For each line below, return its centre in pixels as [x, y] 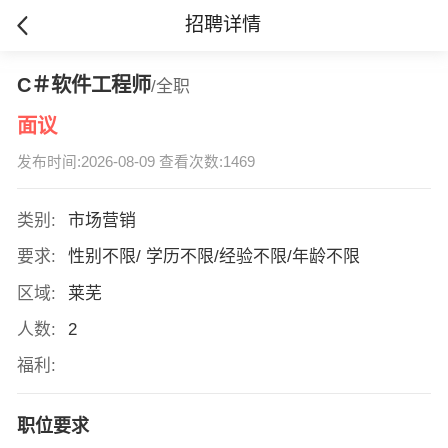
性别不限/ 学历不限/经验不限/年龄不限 [216, 257]
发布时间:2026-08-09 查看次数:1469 [135, 162]
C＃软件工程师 [83, 84]
